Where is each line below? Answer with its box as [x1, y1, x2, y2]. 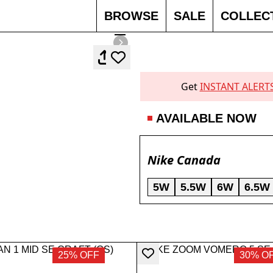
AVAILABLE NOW [156, 112, 257, 126]
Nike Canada [147, 152, 221, 169]
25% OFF [58, 249, 100, 260]
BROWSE [104, 9, 158, 23]
